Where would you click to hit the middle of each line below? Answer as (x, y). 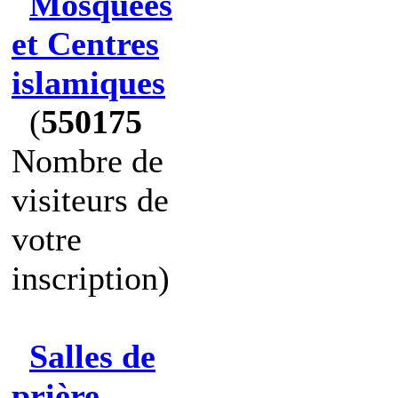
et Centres (85, 44)
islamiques (88, 83)
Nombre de (88, 161)
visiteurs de (90, 200)
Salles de (92, 356)
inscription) (91, 278)
